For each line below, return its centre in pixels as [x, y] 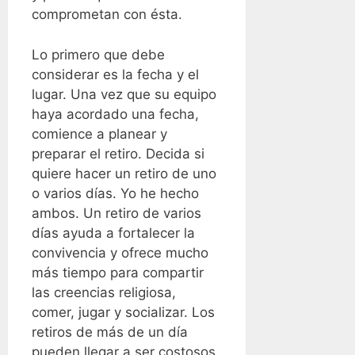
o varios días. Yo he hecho [115, 193]
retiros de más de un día [110, 332]
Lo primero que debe [98, 54]
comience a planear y [99, 134]
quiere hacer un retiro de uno [124, 173]
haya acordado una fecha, [115, 114]
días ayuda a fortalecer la [113, 233]
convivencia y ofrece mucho [120, 252]
